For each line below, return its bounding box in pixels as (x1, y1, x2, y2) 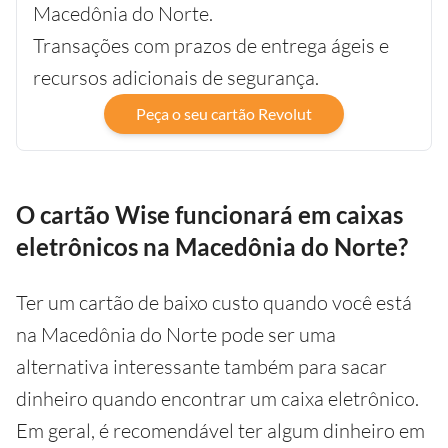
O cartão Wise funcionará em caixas (16, 199, 403, 229)
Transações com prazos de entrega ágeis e (33, 32, 389, 58)
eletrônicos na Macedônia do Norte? (16, 231, 408, 261)
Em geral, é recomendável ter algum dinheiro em (16, 417, 425, 443)
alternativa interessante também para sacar (16, 353, 387, 379)
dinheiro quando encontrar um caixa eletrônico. (16, 385, 419, 411)
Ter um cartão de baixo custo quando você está (16, 289, 412, 315)
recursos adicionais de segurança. (33, 64, 319, 90)
